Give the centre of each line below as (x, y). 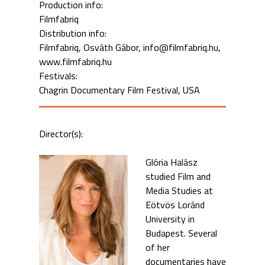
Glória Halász (171, 162)
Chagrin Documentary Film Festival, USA (119, 90)
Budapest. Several (181, 233)
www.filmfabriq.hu (75, 61)
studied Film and (178, 176)
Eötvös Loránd (175, 204)
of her (157, 247)
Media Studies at (179, 190)
